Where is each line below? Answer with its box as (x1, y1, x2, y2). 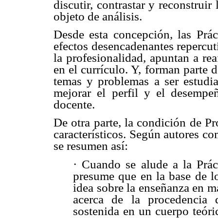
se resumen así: (54, 139, 128, 152)
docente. (54, 97, 95, 111)
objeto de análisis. (54, 9, 142, 23)
